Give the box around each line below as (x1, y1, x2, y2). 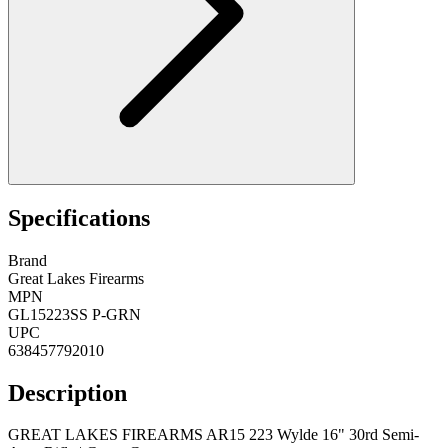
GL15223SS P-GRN (8, 305, 141, 323)
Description (8, 379, 127, 406)
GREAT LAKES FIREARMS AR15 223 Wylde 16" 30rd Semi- (8, 426, 419, 444)
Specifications (8, 204, 150, 231)
